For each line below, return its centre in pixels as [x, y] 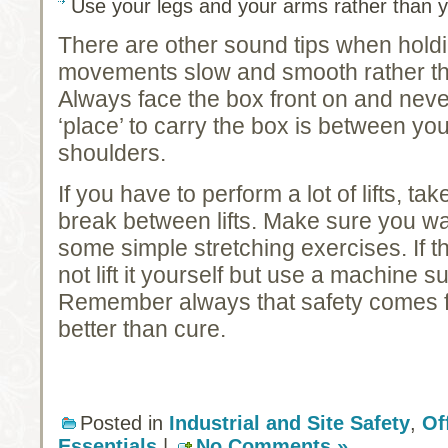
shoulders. [112, 152]
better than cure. [142, 328]
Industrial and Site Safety [289, 422]
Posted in [124, 422]
